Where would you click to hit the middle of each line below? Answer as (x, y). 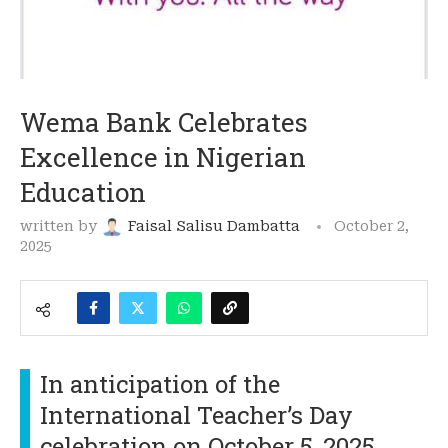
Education (83, 191)
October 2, (371, 225)
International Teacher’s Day (196, 414)
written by (60, 225)
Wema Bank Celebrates (164, 121)
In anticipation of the (160, 383)
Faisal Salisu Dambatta (214, 225)
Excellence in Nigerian (163, 156)
